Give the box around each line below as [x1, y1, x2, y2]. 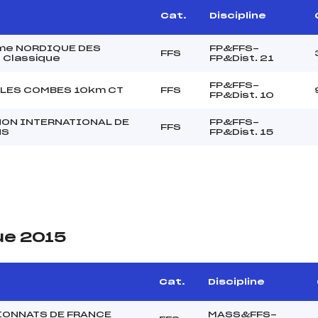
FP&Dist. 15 [209, 127, 273, 136]
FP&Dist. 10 [209, 90, 274, 99]
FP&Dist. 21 [209, 53, 274, 62]
